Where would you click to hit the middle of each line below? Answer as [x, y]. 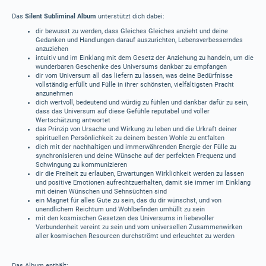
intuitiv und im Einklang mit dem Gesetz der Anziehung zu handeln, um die [145, 58]
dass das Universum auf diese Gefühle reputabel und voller [123, 111]
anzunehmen [54, 94]
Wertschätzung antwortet [73, 120]
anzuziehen [52, 49]
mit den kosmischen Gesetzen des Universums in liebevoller [125, 218]
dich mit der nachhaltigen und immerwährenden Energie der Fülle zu [136, 147]
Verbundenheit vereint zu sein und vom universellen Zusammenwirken [139, 227]
